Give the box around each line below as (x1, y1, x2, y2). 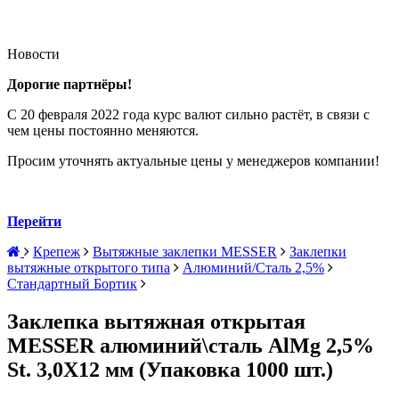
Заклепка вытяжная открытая (7, 309, 305, 333)
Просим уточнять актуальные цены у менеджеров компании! (7, 153, 379, 168)
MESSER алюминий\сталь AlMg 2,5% (7, 333, 374, 357)
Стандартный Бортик (7, 276, 137, 291)
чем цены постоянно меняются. (7, 123, 202, 138)
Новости (7, 46, 60, 61)
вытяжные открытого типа (7, 260, 170, 275)
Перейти (7, 214, 61, 229)
